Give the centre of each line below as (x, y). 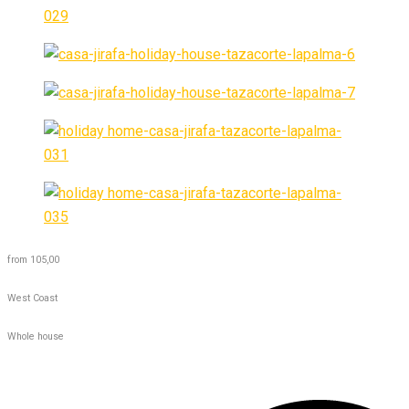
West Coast (32, 298)
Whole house (36, 336)
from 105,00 (33, 259)
